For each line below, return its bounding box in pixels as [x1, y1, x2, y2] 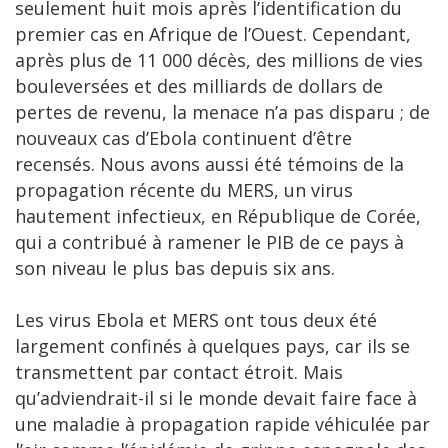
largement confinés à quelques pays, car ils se [15, 334, 410, 359]
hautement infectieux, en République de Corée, [15, 204, 421, 229]
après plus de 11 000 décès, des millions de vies [15, 48, 423, 73]
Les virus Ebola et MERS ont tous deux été [15, 308, 377, 333]
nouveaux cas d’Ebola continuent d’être [15, 126, 352, 151]
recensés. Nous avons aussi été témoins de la [15, 152, 404, 177]
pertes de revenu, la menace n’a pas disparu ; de [15, 100, 430, 125]
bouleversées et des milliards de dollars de [15, 74, 383, 99]
